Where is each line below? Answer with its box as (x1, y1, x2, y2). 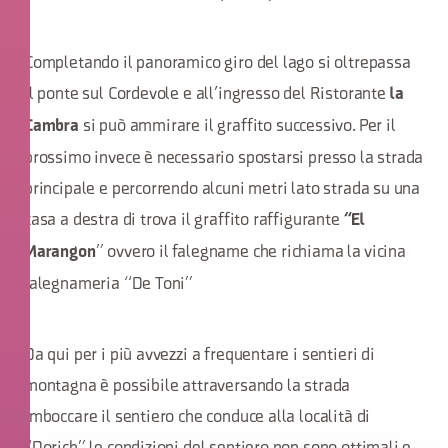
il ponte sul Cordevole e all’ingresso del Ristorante (24, 86, 390, 103)
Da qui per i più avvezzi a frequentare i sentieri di (24, 347, 375, 364)
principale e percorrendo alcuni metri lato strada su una (24, 181, 421, 198)
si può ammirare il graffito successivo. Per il (82, 118, 396, 135)
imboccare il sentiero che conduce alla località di (24, 409, 371, 426)
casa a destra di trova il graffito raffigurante (24, 212, 340, 229)
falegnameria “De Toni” (24, 276, 194, 293)
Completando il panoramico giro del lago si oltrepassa (24, 55, 411, 72)
